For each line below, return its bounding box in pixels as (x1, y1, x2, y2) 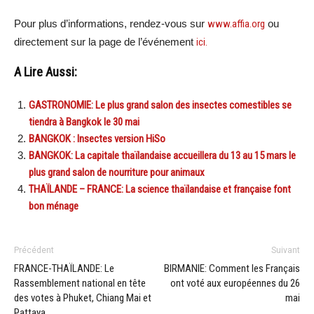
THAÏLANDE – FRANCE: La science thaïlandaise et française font (29, 182, 291, 196)
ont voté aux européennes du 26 (170, 276, 300, 289)
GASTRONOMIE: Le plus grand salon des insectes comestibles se (29, 98, 292, 111)
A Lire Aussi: (14, 64, 77, 80)
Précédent (14, 245, 54, 255)
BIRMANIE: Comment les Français (164, 261, 300, 275)
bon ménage (29, 199, 78, 212)
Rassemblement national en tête (14, 276, 146, 289)
